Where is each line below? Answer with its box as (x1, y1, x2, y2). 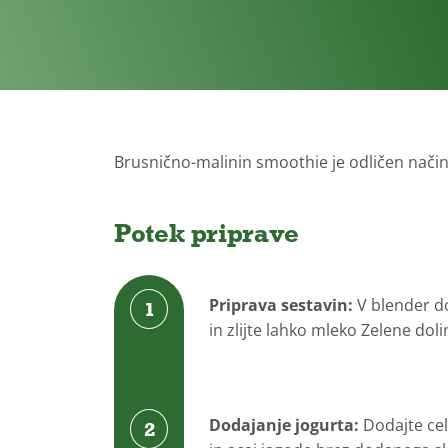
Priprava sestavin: (209, 294, 353, 316)
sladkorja (337, 6, 415, 30)
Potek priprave (114, 216, 299, 249)
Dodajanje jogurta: (209, 414, 359, 436)
